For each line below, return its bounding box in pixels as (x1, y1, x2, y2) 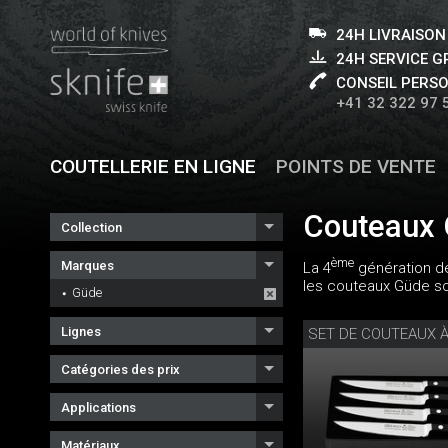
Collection (61, 220, 122, 235)
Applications (61, 400, 136, 415)
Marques (61, 258, 114, 273)
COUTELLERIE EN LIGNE (50, 155, 256, 178)
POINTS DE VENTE (275, 155, 436, 178)
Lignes (61, 324, 101, 339)
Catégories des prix (61, 362, 180, 377)
